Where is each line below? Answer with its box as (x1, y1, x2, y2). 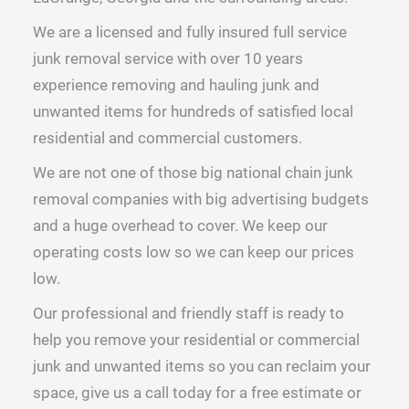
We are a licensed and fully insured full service (32, 22, 347, 41)
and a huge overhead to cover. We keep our (32, 215, 328, 235)
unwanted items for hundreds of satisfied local (32, 101, 353, 121)
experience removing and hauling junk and (32, 75, 320, 94)
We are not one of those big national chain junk (32, 163, 353, 182)
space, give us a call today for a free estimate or (32, 383, 362, 402)
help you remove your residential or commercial (32, 330, 360, 349)
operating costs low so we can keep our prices (32, 242, 354, 261)
